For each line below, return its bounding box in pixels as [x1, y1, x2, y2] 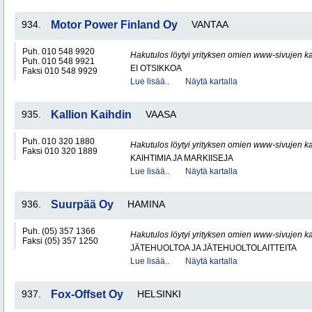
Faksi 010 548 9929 [22, 66, 97, 76]
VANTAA [192, 19, 228, 30]
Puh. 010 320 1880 [22, 136, 95, 146]
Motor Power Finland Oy [51, 19, 178, 31]
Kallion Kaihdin [51, 109, 132, 120]
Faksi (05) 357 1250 [22, 236, 98, 246]
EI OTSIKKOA [130, 63, 182, 73]
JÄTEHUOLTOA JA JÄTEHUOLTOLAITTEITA [130, 243, 297, 253]
